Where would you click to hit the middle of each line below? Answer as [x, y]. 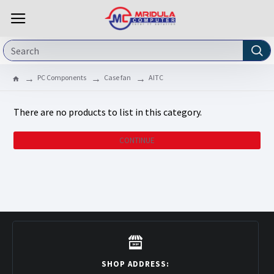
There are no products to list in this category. [108, 112]
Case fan [117, 77]
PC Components [62, 77]
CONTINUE [137, 140]
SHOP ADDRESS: [135, 264]
